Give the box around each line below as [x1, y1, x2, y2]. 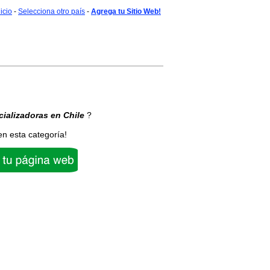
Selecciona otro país [18, 7, 85, 16]
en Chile [51, 110, 84, 120]
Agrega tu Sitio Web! [91, 7, 161, 16]
